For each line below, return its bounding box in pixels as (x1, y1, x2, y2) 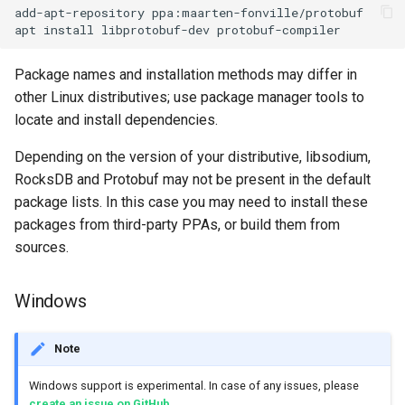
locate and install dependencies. (14, 110, 218, 128)
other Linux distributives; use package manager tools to (14, 88, 364, 106)
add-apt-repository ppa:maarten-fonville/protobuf (14, 5, 363, 22)
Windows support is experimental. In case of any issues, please (29, 379, 359, 393)
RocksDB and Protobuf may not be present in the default (14, 170, 371, 188)
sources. (14, 238, 69, 256)
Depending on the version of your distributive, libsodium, (14, 147, 371, 165)
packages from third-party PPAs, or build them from (14, 215, 340, 233)
